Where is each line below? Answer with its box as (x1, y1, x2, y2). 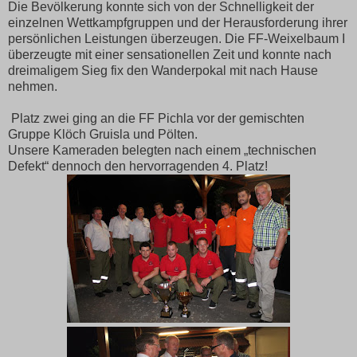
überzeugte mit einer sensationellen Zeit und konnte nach (8, 47, 331, 61)
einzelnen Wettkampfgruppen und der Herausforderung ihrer (8, 15, 347, 29)
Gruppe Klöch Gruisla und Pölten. (8, 127, 198, 141)
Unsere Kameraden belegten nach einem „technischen (8, 143, 316, 157)
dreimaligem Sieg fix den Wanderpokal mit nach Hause (8, 63, 318, 77)
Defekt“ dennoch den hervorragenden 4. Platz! (8, 159, 268, 173)
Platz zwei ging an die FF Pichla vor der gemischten (11, 111, 304, 125)
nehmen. (8, 79, 57, 93)
